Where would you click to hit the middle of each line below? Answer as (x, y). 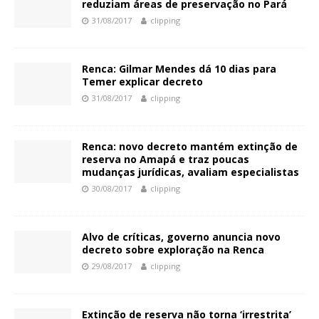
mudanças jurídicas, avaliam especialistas (190, 172)
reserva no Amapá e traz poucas (166, 159)
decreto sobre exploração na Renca (173, 250)
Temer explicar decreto (142, 82)
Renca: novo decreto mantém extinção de (190, 146)
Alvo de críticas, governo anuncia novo (181, 237)
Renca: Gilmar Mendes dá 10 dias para (179, 69)
